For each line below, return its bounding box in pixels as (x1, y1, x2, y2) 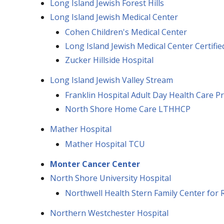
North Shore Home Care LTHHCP (64, 103, 190, 114)
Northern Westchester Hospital (49, 207, 168, 218)
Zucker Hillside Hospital (64, 54, 153, 65)
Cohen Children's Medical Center (64, 26, 187, 37)
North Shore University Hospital (49, 172, 171, 183)
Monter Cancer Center (49, 158, 140, 169)
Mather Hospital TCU (64, 138, 145, 149)
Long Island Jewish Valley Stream (49, 74, 173, 85)
